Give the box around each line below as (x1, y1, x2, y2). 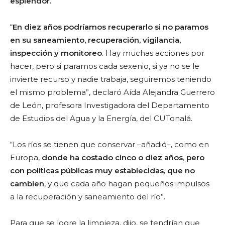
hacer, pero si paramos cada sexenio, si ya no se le (10, 61, 199, 71)
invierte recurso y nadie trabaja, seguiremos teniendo (10, 74, 211, 84)
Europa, (10, 152, 42, 162)
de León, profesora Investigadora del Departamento (10, 100, 209, 110)
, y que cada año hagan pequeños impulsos (44, 178, 209, 188)
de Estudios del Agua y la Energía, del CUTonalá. (10, 113, 192, 123)
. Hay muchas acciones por (102, 48, 204, 58)
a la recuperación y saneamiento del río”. (10, 191, 165, 201)
